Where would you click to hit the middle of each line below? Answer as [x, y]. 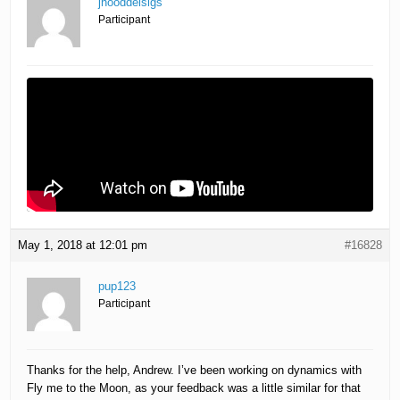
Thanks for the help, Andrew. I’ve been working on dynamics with [195, 371]
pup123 [117, 287]
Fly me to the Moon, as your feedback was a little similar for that [194, 388]
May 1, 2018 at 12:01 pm [83, 246]
